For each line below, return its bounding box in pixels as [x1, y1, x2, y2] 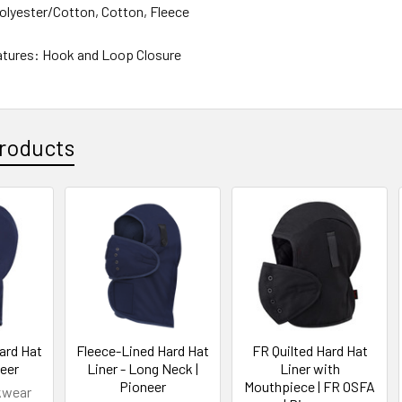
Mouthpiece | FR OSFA [244, 377, 376, 395]
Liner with [279, 359, 340, 377]
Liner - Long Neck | [87, 359, 199, 377]
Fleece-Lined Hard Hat [76, 341, 210, 359]
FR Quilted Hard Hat [251, 341, 368, 359]
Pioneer [119, 377, 167, 395]
